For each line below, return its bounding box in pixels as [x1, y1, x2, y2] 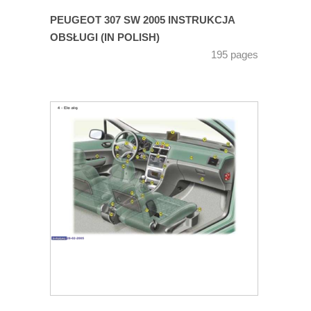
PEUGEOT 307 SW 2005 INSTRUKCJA [50, 15, 235, 26]
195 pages [211, 49, 258, 61]
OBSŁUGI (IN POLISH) [50, 32, 160, 44]
